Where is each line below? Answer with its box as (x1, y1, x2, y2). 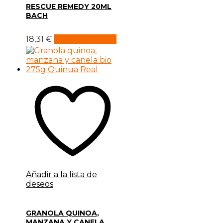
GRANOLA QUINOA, (25, 209, 99, 218)
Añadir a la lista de (25, 170, 97, 180)
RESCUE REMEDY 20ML (25, 1, 111, 11)
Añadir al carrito (53, 34, 116, 44)
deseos (25, 179, 53, 189)
